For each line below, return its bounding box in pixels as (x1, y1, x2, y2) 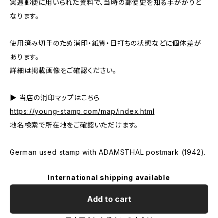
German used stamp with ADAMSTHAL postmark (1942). (10, 148, 206, 156)
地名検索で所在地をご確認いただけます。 (10, 121, 139, 129)
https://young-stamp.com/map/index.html (10, 107, 155, 115)
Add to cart (87, 194, 131, 204)
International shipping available (48, 173, 170, 182)
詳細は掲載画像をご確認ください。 (10, 66, 117, 74)
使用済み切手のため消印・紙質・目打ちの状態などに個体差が (10, 39, 201, 47)
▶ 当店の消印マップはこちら (10, 93, 100, 102)
